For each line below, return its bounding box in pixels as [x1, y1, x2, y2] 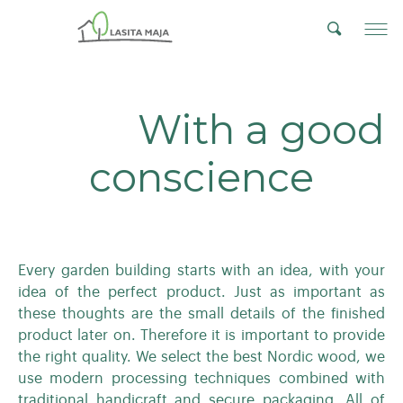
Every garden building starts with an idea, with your [18, 264, 385, 278]
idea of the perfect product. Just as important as [18, 285, 385, 300]
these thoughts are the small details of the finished [18, 307, 385, 321]
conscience [89, 153, 314, 201]
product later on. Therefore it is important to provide [18, 328, 385, 343]
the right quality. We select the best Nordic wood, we [18, 350, 385, 364]
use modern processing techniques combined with [18, 372, 385, 386]
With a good [18, 105, 385, 154]
